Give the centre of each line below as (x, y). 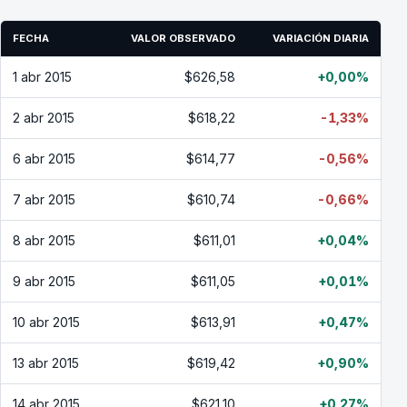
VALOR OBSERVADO (183, 38)
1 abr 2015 (42, 77)
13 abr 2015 (46, 363)
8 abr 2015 (44, 240)
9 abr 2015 (44, 281)
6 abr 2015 (44, 159)
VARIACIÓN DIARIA (321, 38)
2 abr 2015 (44, 118)
